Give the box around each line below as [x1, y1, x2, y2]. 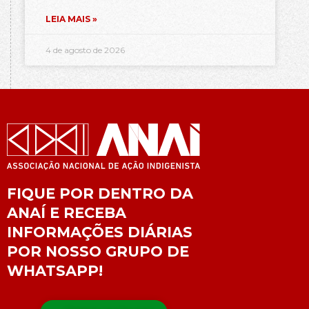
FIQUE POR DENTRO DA [7, 184, 193, 202]
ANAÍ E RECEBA [7, 203, 126, 221]
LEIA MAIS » [46, 13, 97, 24]
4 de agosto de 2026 [46, 44, 125, 55]
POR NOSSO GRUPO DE [7, 242, 189, 260]
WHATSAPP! [7, 261, 103, 279]
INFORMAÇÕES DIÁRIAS [7, 223, 192, 241]
